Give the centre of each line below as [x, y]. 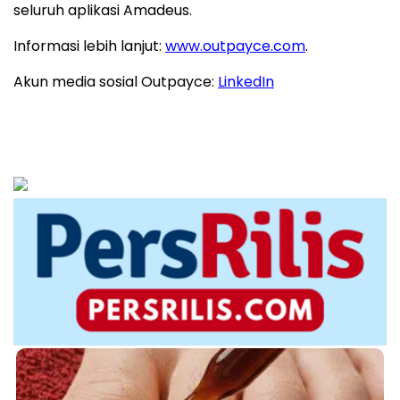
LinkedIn [246, 82]
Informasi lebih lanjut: [89, 46]
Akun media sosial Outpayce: [116, 82]
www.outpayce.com [235, 46]
